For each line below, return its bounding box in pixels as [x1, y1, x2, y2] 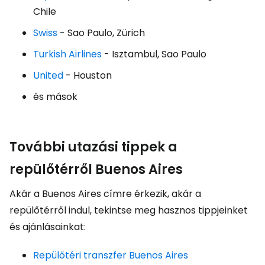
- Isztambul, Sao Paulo [102, 47, 206, 61]
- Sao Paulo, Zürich [57, 26, 145, 40]
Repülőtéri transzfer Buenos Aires [33, 248, 188, 262]
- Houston [63, 69, 112, 82]
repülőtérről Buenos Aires [9, 160, 183, 179]
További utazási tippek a [9, 138, 177, 156]
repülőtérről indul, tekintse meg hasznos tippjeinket [9, 203, 248, 217]
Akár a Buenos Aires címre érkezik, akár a [9, 187, 201, 201]
